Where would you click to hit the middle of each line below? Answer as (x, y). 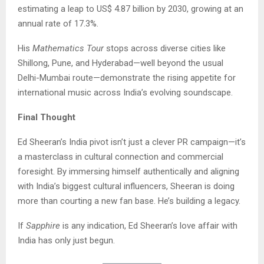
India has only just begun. (66, 241)
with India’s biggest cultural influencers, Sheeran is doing (126, 187)
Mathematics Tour (68, 49)
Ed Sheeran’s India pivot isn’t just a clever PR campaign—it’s (132, 142)
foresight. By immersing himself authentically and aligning (128, 172)
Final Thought (47, 118)
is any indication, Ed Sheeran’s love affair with (149, 226)
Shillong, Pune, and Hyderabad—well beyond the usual (121, 63)
